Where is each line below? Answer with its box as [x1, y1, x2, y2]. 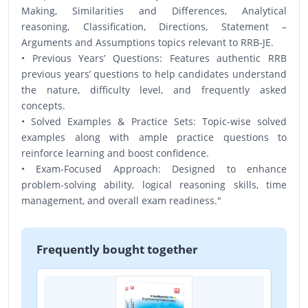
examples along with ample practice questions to [21, 130, 287, 144]
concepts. [21, 98, 65, 112]
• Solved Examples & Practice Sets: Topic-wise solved [21, 114, 287, 128]
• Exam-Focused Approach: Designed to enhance [21, 162, 287, 175]
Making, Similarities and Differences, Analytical [21, 3, 287, 17]
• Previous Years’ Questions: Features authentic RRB [21, 51, 287, 65]
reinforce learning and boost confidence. [21, 146, 209, 159]
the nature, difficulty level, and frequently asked [21, 82, 287, 96]
